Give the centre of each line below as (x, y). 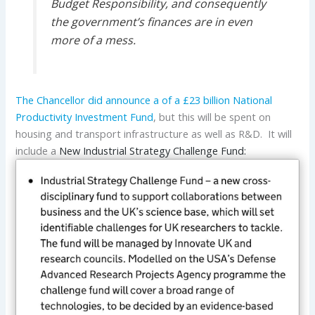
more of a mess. (93, 40)
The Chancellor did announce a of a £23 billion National (144, 99)
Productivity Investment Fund (85, 116)
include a (38, 150)
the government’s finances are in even (151, 22)
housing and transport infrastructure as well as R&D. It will (154, 133)
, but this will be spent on (212, 116)
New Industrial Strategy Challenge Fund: (153, 150)
